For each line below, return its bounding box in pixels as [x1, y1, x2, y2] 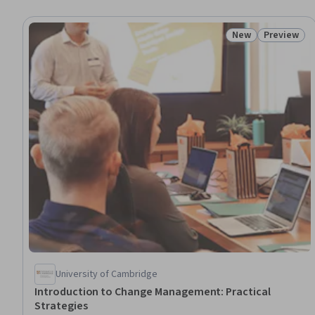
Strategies [34, 297, 88, 314]
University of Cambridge [56, 266, 157, 281]
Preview [263, 28, 299, 42]
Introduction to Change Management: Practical [34, 283, 271, 300]
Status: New [231, 34, 290, 51]
